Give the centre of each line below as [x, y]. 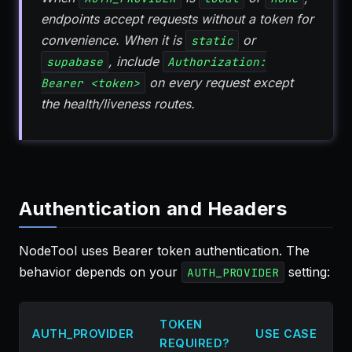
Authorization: [217, 62]
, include [135, 61]
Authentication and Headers [153, 209]
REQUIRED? [195, 343]
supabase [74, 62]
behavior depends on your [100, 272]
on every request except [219, 82]
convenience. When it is [113, 40]
